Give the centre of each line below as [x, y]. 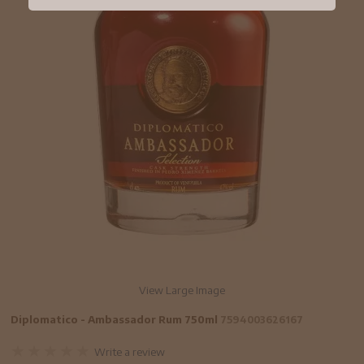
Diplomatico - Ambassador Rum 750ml [116, 319]
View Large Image [182, 290]
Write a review [130, 351]
